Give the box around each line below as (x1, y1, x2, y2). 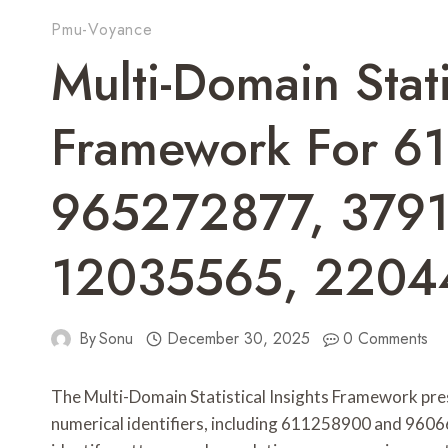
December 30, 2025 (166, 327, 310, 351)
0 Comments (343, 327, 429, 351)
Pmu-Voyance (51, 18, 153, 42)
